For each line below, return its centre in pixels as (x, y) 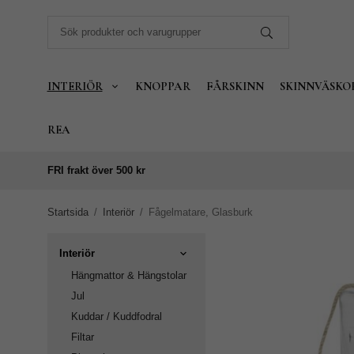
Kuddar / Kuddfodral (116, 317)
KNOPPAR (162, 86)
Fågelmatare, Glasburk (200, 213)
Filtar (82, 337)
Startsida (68, 213)
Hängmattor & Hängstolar (128, 276)
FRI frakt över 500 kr (96, 170)
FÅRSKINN (235, 86)
